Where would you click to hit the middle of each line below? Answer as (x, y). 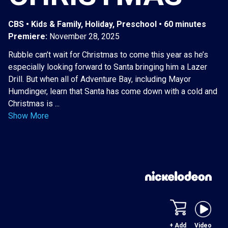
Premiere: (29, 37)
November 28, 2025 (84, 37)
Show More (28, 116)
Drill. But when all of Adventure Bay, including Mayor (99, 79)
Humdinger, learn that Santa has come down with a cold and (113, 92)
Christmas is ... (34, 104)
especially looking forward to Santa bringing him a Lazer (108, 67)
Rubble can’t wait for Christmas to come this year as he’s (108, 55)
